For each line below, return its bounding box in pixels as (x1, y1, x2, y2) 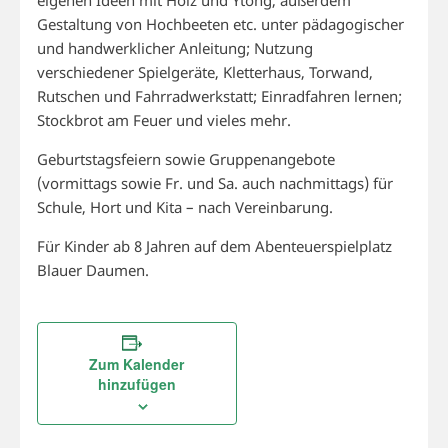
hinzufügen (97, 373, 176, 394)
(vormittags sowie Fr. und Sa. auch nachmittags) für (36, 172, 393, 193)
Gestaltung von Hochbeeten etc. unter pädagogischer (36, 13, 404, 34)
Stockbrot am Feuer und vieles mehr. (36, 109, 291, 130)
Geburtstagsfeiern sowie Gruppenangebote (36, 148, 335, 169)
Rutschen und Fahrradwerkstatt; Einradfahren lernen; (36, 85, 402, 106)
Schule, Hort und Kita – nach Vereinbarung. (36, 196, 333, 217)
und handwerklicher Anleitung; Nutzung (36, 37, 313, 58)
